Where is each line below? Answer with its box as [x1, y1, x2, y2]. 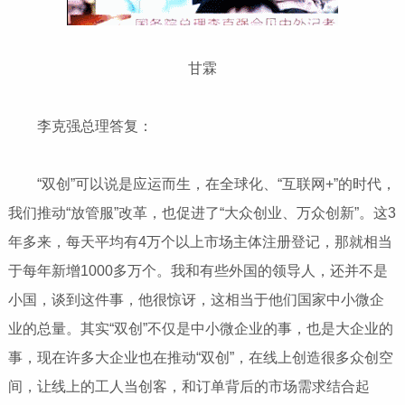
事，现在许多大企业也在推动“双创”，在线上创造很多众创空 [7, 349, 393, 365]
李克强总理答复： [7, 118, 153, 134]
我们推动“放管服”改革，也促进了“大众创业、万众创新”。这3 [7, 204, 396, 221]
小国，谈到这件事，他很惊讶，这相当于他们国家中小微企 [7, 291, 384, 307]
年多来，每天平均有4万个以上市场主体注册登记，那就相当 [7, 233, 392, 250]
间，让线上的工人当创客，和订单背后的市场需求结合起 [7, 378, 370, 394]
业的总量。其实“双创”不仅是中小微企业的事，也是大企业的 [7, 320, 393, 336]
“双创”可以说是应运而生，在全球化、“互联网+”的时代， [7, 175, 396, 192]
